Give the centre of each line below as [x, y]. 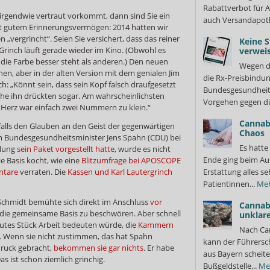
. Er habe [159, 247]
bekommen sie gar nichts [99, 247]
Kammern [156, 224]
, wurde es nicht [143, 149]
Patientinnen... [230, 184]
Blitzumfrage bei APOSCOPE [131, 160]
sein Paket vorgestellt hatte [66, 149]
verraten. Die [43, 171]
